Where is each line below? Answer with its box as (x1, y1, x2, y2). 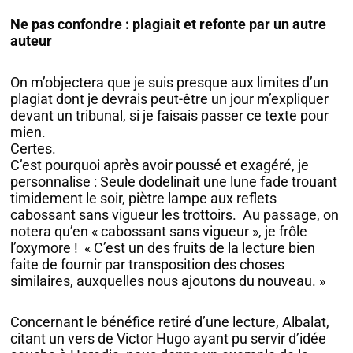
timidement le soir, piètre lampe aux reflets (10, 189, 277, 206)
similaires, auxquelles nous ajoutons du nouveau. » (10, 272, 326, 289)
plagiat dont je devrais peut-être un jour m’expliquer (10, 90, 329, 107)
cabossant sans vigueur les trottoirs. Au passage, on (10, 206, 340, 223)
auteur (10, 32, 53, 50)
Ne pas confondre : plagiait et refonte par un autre (10, 16, 327, 33)
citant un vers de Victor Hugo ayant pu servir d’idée (10, 330, 327, 347)
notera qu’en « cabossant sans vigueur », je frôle (10, 222, 308, 240)
